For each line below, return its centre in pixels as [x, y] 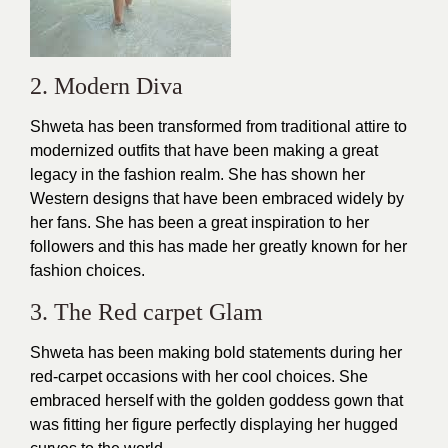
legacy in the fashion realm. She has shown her [197, 174]
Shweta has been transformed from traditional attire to [218, 126]
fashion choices [85, 270]
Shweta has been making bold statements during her [216, 352]
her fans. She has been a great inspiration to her [199, 222]
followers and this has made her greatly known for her [218, 246]
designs [121, 198]
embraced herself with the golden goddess [182, 400]
